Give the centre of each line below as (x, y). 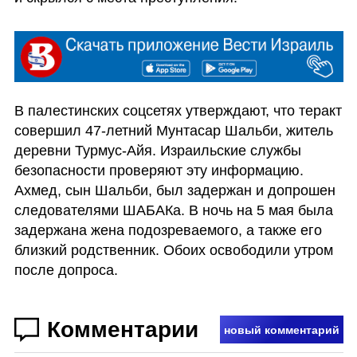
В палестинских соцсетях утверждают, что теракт (178, 110)
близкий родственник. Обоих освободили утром (173, 250)
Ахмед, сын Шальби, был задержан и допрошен (175, 190)
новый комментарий (281, 330)
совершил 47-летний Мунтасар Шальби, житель (173, 130)
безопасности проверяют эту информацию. (159, 170)
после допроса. (66, 270)
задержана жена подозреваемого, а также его (168, 230)
